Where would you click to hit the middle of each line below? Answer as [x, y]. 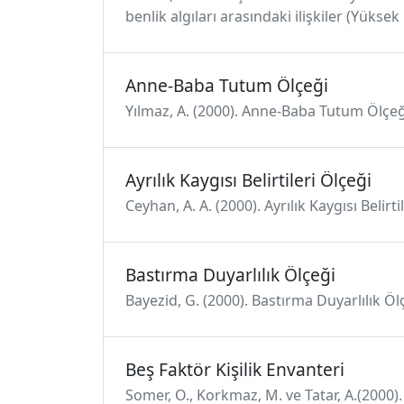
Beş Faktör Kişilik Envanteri [235, 369]
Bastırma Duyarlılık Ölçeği [230, 275]
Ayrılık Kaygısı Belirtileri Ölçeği [248, 180]
